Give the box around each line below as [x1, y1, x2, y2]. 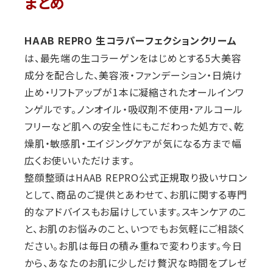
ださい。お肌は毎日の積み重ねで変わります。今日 [24, 238, 243, 253]
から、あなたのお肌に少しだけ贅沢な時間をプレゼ [24, 255, 247, 271]
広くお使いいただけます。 [24, 153, 135, 168]
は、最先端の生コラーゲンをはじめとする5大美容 [24, 51, 242, 66]
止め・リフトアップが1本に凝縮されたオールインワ [24, 85, 245, 100]
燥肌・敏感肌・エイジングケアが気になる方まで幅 [24, 136, 242, 151]
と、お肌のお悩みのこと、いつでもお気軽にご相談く [24, 221, 246, 236]
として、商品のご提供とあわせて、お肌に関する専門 [24, 187, 248, 202]
